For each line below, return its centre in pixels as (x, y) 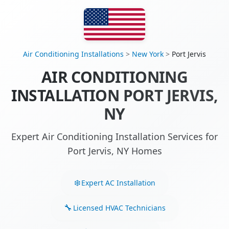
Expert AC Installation (118, 182)
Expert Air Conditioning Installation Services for (114, 137)
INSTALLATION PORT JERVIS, (114, 96)
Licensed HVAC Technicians (119, 208)
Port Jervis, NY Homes (114, 151)
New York (148, 54)
